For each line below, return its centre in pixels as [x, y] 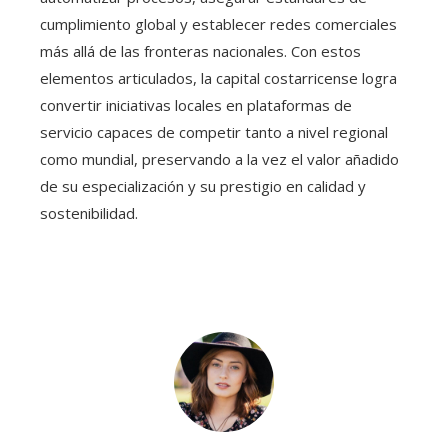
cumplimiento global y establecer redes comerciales [218, 23]
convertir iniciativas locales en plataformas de [196, 104]
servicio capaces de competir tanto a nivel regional [214, 131]
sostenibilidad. [89, 212]
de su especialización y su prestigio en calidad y [203, 185]
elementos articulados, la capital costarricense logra [218, 77]
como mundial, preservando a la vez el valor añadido [219, 158]
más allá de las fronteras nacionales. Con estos [200, 50]
